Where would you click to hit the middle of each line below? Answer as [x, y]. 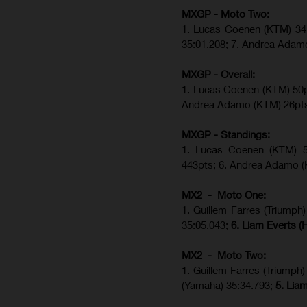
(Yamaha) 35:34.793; [229, 285]
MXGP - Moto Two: [225, 14]
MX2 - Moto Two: [224, 255]
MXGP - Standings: [226, 135]
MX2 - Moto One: [224, 195]
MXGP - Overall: [218, 74]
